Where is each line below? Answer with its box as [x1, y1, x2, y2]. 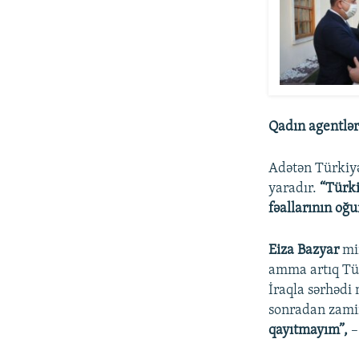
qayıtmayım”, [268, 323, 349, 339]
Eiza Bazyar [268, 243, 340, 259]
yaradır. [268, 181, 321, 197]
